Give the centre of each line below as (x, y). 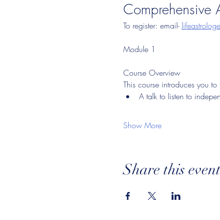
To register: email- (152, 26)
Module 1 (139, 49)
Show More (142, 125)
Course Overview (151, 73)
